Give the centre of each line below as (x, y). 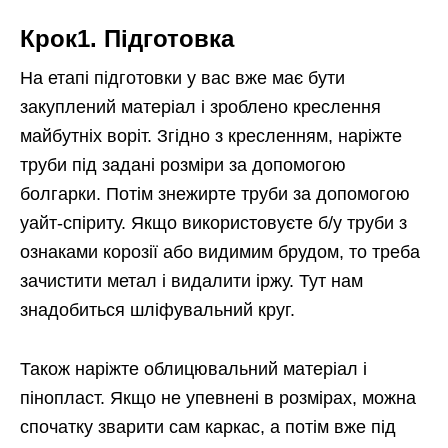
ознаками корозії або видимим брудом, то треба (220, 252)
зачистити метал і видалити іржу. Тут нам (191, 281)
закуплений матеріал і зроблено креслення (200, 107)
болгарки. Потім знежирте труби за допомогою (215, 194)
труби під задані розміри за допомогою (183, 165)
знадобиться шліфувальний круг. (157, 310)
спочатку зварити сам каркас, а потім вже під (208, 427)
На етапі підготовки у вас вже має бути (182, 78)
